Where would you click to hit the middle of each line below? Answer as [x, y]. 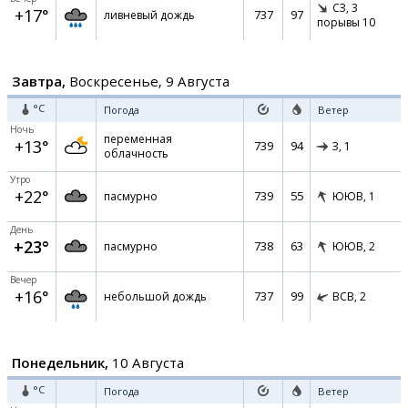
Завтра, [39, 81]
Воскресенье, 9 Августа [148, 81]
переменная [138, 139]
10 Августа [146, 362]
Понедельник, [60, 362]
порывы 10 [346, 23]
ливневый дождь [149, 15]
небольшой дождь [155, 296]
